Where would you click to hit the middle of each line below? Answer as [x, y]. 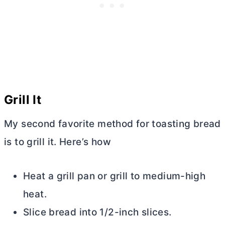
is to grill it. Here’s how [58, 142]
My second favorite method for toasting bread [113, 124]
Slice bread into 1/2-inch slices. [97, 212]
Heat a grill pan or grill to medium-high [115, 176]
